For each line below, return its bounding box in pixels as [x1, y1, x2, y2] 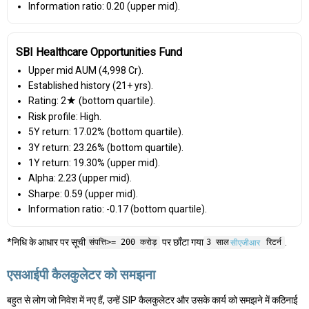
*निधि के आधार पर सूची [7, 236, 86, 248]
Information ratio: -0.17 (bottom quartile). [28, 203, 207, 215]
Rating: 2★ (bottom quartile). [28, 95, 155, 107]
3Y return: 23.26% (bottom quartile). [28, 141, 183, 153]
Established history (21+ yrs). [28, 80, 153, 92]
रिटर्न [261, 237, 282, 248]
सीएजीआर [230, 237, 261, 248]
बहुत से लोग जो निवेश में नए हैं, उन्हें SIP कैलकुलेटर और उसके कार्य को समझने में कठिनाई [7, 295, 298, 306]
